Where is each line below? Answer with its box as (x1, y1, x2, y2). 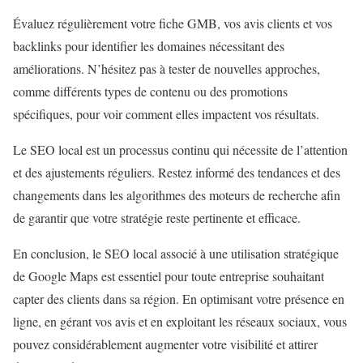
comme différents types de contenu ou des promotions (13, 82, 288, 100)
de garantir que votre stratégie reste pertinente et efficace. (13, 208, 301, 226)
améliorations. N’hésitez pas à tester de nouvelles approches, (13, 59, 320, 77)
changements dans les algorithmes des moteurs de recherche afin (13, 186, 340, 203)
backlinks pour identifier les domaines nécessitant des (13, 36, 284, 54)
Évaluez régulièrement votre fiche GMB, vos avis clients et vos (13, 14, 332, 32)
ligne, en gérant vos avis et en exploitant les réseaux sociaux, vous (13, 312, 347, 330)
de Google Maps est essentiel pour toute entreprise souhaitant (13, 267, 324, 284)
